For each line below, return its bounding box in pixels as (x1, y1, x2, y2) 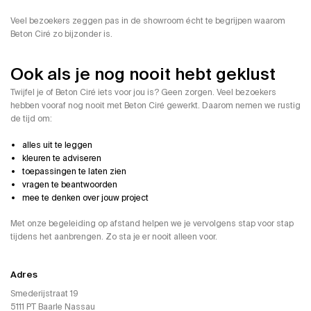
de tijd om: (10, 113, 52, 125)
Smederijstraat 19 (10, 288, 78, 300)
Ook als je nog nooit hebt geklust (10, 63, 276, 85)
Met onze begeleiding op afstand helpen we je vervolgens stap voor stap (10, 218, 294, 230)
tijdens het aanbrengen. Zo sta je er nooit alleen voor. (10, 231, 217, 243)
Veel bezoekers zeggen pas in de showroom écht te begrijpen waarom (10, 15, 285, 27)
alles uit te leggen (22, 140, 92, 151)
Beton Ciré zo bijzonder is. (10, 28, 112, 40)
